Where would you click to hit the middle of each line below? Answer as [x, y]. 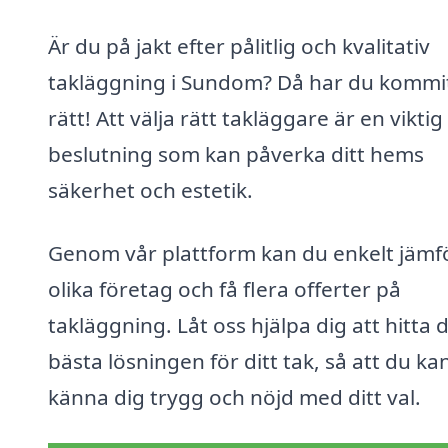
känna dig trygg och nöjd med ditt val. [234, 397]
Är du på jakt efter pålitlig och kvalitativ [239, 45]
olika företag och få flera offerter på [224, 289]
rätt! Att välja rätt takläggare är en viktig [245, 117]
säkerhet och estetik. [150, 189]
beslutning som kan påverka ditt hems [236, 153]
